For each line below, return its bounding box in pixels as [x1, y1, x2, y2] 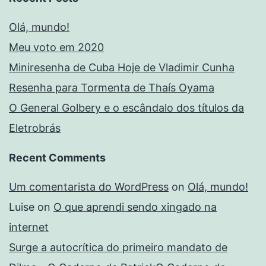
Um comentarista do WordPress [9, 180, 169, 194]
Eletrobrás [9, 122, 61, 135]
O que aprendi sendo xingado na [53, 201, 217, 214]
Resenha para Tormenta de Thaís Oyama [9, 81, 214, 94]
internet [9, 221, 49, 234]
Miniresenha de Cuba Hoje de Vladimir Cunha [9, 61, 235, 74]
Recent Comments [9, 151, 106, 164]
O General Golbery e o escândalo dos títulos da [9, 102, 244, 115]
